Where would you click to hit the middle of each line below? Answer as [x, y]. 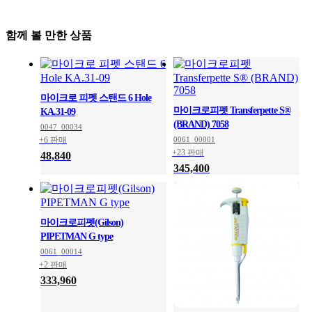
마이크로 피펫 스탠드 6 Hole [96, 98]
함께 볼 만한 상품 [49, 36]
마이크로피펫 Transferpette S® [232, 111]
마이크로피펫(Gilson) [82, 223]
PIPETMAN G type [77, 237]
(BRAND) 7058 [201, 125]
